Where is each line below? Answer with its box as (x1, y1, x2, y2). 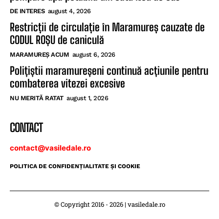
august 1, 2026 (66, 94, 108, 102)
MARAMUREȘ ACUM (10, 50, 69, 58)
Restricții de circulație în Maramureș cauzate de (10, 20, 205, 34)
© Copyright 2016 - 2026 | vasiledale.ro (54, 199, 165, 209)
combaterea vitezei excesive (10, 76, 125, 90)
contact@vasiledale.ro (10, 143, 91, 153)
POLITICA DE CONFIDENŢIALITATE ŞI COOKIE (10, 162, 140, 170)
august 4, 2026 (47, 7, 91, 15)
